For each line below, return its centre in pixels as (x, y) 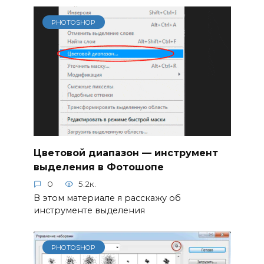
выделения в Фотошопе (98, 167)
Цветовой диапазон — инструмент (126, 153)
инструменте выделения (89, 210)
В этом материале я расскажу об (107, 198)
